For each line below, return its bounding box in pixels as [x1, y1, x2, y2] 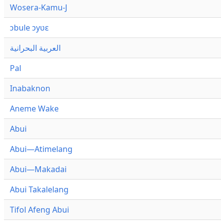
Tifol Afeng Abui [10, 204, 69, 216]
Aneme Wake [10, 103, 59, 114]
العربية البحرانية [10, 42, 61, 54]
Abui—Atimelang [10, 144, 73, 155]
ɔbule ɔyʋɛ [10, 22, 49, 34]
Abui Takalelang [10, 184, 69, 195]
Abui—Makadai [10, 164, 67, 175]
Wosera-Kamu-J [10, 2, 67, 13]
